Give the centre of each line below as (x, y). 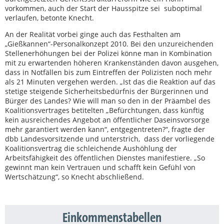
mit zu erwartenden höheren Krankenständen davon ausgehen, (112, 63)
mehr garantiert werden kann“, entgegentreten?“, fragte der (105, 129)
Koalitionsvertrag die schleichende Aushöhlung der (91, 148)
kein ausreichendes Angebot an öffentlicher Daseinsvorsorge (107, 120)
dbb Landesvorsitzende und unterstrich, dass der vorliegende (110, 139)
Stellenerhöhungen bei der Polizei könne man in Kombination (108, 53)
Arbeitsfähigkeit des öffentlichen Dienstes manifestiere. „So (105, 158)
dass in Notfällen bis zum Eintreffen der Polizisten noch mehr (108, 72)
